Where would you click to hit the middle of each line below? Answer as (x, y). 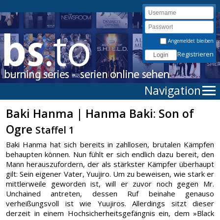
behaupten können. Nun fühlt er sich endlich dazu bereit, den (110, 154)
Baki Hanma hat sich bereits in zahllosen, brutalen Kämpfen (110, 144)
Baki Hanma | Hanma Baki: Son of (100, 113)
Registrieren (195, 54)
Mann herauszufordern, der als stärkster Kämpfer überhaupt (110, 164)
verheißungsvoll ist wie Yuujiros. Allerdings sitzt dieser (110, 203)
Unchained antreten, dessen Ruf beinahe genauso (110, 193)
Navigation (173, 90)
